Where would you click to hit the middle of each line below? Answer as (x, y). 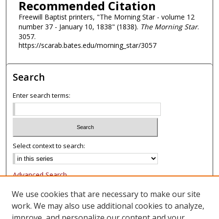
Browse (30, 210)
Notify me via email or (49, 189)
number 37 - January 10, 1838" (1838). (79, 26)
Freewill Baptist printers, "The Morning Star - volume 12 (106, 17)
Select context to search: (49, 145)
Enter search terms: (42, 96)
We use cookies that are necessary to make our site (106, 194)
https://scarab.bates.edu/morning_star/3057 (87, 45)
